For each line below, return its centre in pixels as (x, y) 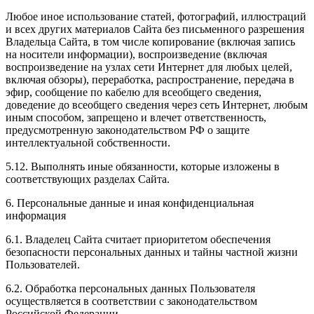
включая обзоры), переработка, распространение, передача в (150, 80)
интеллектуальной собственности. (88, 143)
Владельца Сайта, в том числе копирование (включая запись (150, 42)
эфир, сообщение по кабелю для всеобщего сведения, (134, 93)
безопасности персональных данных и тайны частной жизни (152, 252)
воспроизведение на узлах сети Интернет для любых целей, (149, 67)
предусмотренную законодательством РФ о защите (128, 130)
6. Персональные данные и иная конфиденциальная (130, 203)
